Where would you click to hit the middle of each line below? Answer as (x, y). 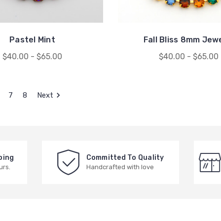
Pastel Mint (32, 40)
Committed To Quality (125, 158)
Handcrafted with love (120, 167)
